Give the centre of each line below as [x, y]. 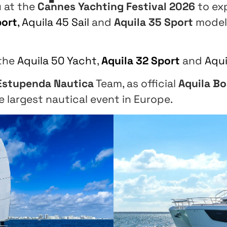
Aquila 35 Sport [155, 22]
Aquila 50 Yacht [57, 61]
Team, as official [136, 84]
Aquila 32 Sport [142, 61]
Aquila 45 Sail [55, 22]
